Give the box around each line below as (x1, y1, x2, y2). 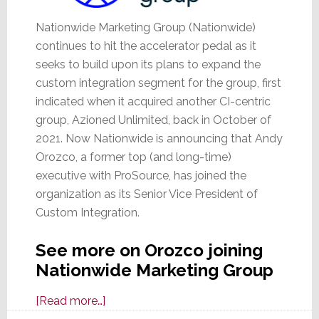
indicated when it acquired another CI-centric (35, 94, 271, 108)
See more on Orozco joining (35, 239, 263, 261)
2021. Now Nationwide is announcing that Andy (35, 131, 283, 145)
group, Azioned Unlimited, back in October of (35, 113, 271, 127)
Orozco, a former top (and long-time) (35, 150, 231, 164)
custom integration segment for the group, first (35, 75, 281, 90)
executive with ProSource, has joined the (35, 168, 246, 182)
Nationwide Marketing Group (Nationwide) (35, 20, 256, 34)
